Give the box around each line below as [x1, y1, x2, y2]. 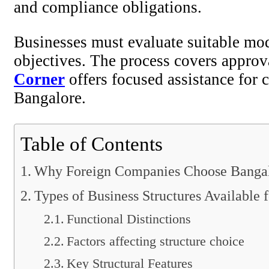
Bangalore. [14, 89, 86, 107]
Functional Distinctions [67, 211, 192, 227]
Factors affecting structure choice [67, 234, 245, 249]
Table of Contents [20, 133, 163, 156]
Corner [14, 70, 65, 89]
